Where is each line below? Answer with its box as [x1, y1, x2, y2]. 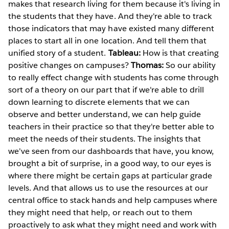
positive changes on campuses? [8, 60, 131, 71]
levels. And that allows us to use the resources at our [8, 182, 209, 194]
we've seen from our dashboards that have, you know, [8, 146, 214, 157]
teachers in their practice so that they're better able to [8, 121, 215, 132]
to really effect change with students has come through [8, 72, 219, 83]
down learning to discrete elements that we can [8, 97, 190, 108]
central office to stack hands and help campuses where [8, 195, 218, 206]
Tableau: [108, 48, 141, 59]
